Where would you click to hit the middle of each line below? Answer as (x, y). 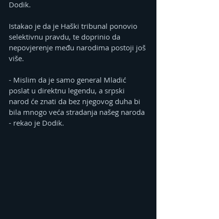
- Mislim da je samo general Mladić (68, 80)
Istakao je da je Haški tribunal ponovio (74, 26)
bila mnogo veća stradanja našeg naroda (78, 112)
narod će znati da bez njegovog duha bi (76, 101)
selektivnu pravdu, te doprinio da (66, 37)
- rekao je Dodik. (36, 123)
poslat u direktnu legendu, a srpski (68, 91)
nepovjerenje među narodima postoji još (78, 48)
